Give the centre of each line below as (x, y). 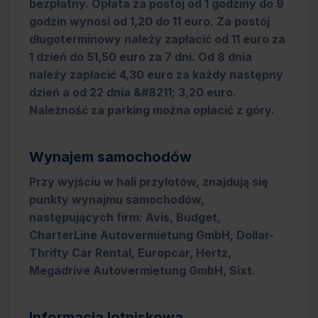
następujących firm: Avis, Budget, (125, 217)
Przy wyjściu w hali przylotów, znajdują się (149, 182)
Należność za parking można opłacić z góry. (152, 110)
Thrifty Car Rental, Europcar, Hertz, (130, 253)
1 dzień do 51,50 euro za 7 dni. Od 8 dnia (141, 57)
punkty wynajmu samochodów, (117, 199)
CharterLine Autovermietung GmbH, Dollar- (152, 235)
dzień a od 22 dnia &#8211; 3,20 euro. (133, 92)
